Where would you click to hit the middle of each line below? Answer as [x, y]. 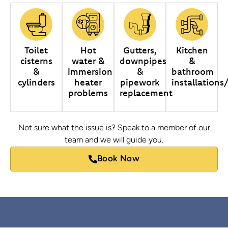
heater [88, 82]
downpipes [143, 61]
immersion [90, 71]
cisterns [36, 61]
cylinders [36, 82]
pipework [140, 82]
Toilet [36, 50]
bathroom [193, 71]
